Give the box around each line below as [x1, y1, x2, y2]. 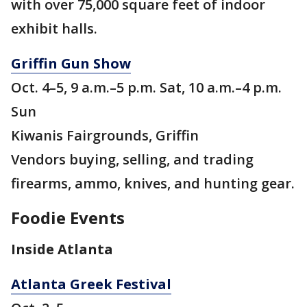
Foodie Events [11, 206, 125, 230]
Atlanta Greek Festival [11, 275, 171, 294]
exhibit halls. [11, 19, 97, 38]
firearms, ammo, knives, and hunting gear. [11, 174, 295, 193]
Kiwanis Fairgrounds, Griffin [11, 126, 199, 145]
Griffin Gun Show [11, 54, 131, 73]
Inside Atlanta [11, 240, 113, 259]
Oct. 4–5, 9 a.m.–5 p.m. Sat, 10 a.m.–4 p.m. [11, 78, 282, 97]
